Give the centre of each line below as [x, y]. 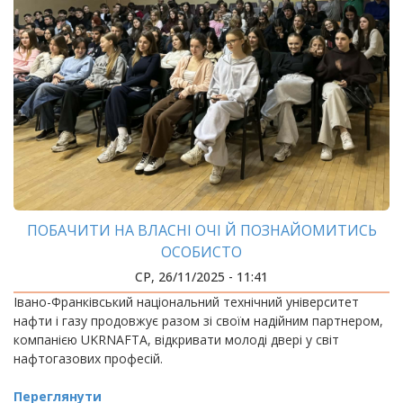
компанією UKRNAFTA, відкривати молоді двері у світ [176, 340]
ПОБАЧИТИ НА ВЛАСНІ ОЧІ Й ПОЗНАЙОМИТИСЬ [201, 230]
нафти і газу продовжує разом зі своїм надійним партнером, [198, 321]
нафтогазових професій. [90, 358]
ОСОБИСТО [201, 252]
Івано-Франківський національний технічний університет [186, 302]
